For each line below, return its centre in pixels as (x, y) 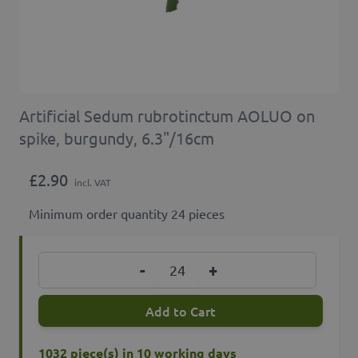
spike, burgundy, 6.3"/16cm (117, 138)
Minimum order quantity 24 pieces (127, 214)
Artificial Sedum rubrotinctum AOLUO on (167, 116)
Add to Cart (181, 311)
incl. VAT (93, 183)
